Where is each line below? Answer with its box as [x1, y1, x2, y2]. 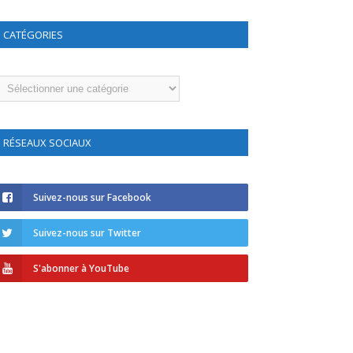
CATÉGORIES [3, 28, 63, 42]
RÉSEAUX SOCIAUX [3, 136, 91, 150]
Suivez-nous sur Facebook [33, 191, 151, 204]
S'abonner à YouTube [33, 262, 129, 275]
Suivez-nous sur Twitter [33, 226, 141, 240]
